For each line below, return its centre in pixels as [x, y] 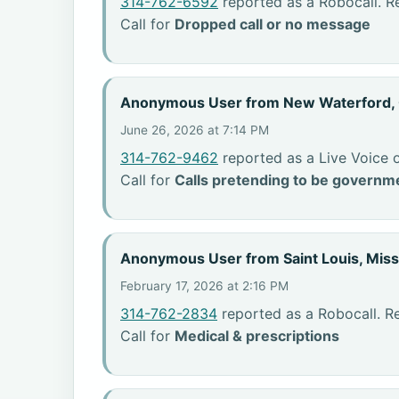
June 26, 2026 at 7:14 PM [195, 130]
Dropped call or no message [273, 24]
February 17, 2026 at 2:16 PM [204, 285]
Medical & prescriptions [257, 335]
